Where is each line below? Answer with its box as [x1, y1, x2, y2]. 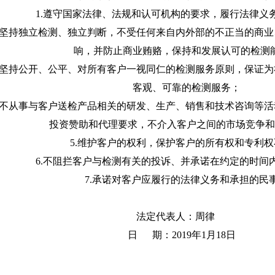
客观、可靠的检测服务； [133, 82, 241, 93]
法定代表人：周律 [136, 211, 237, 222]
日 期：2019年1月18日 [128, 230, 236, 240]
